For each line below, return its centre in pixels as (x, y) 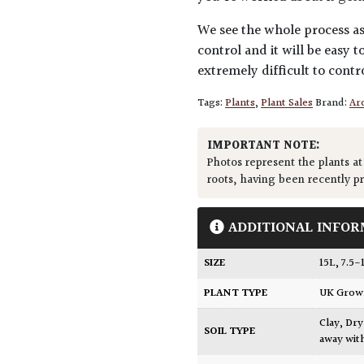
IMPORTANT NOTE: (264, 146)
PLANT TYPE (236, 294)
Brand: (333, 104)
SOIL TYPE (230, 332)
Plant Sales (287, 104)
